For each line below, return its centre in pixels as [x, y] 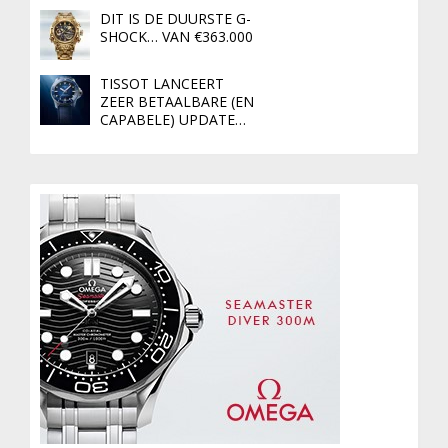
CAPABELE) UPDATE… [173, 119]
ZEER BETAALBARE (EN [177, 101]
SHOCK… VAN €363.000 [176, 36]
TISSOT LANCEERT [162, 83]
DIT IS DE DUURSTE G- [175, 18]
